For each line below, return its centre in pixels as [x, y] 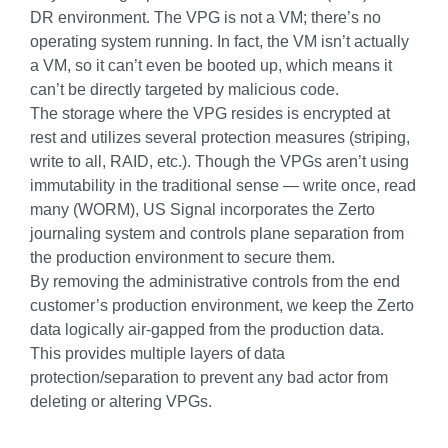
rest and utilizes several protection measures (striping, [220, 137]
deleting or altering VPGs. [121, 401]
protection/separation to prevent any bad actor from [209, 377]
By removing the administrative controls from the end [215, 281]
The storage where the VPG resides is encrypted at [210, 113]
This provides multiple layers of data [157, 353]
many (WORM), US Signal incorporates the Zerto [202, 209]
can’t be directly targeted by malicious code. [184, 89]
